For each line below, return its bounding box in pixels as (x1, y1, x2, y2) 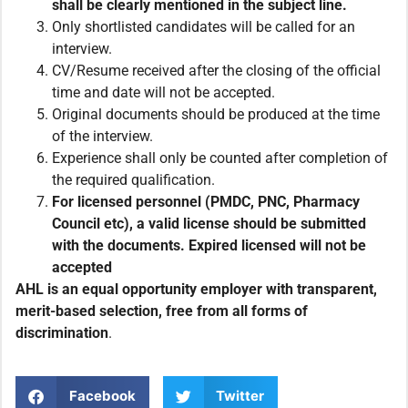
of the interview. (52, 127, 153, 146)
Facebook (68, 387, 136, 405)
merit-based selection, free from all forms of (15, 302, 308, 321)
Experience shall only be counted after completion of (52, 149, 388, 168)
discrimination (15, 324, 108, 342)
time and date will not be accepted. (52, 84, 275, 102)
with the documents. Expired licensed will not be (52, 237, 366, 255)
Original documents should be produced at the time (52, 106, 380, 124)
